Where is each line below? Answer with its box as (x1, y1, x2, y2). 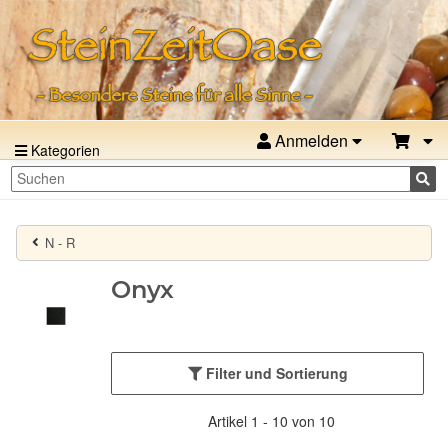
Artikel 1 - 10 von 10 (208, 410, 335, 431)
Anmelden (271, 129, 352, 152)
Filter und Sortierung (205, 362, 348, 383)
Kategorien (27, 140, 100, 160)
